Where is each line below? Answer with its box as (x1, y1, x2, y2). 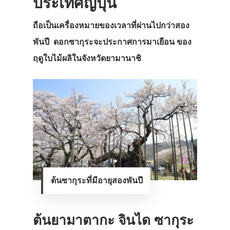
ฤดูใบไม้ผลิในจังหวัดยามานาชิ (33, 54, 141, 63)
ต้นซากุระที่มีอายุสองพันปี (51, 176, 143, 185)
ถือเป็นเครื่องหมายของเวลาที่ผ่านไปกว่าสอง (33, 21, 189, 30)
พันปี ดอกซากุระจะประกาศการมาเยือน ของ (33, 37, 191, 47)
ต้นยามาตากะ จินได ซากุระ (33, 213, 194, 228)
